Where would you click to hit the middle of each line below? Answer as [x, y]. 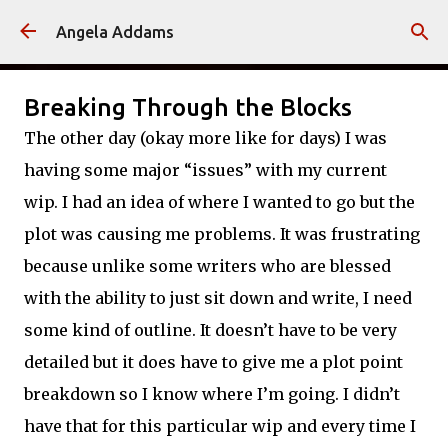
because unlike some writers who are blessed [207, 266]
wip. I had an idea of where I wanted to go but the [219, 202]
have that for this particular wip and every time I [220, 426]
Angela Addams [115, 32]
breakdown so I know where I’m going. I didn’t [212, 394]
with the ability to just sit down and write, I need [218, 298]
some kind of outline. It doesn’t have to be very [210, 330]
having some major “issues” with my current [205, 170]
